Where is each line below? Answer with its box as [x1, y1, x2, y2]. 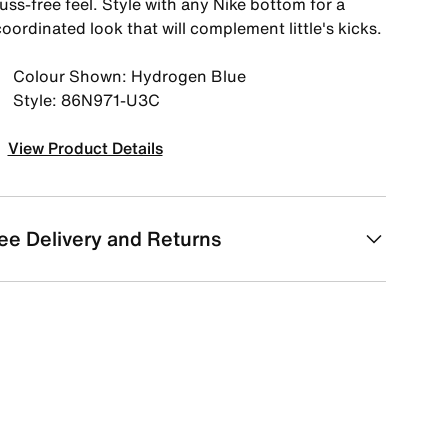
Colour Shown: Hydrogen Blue [12, 64, 246, 88]
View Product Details [7, 136, 163, 160]
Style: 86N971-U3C [12, 88, 160, 112]
